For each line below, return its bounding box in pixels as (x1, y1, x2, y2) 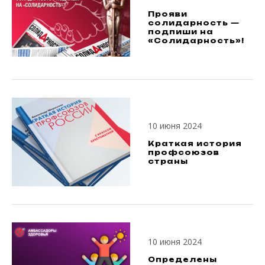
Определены (148, 254, 217, 264)
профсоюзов (148, 147, 219, 157)
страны (148, 156, 188, 166)
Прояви (148, 9, 188, 18)
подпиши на (148, 27, 214, 36)
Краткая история (148, 138, 242, 148)
